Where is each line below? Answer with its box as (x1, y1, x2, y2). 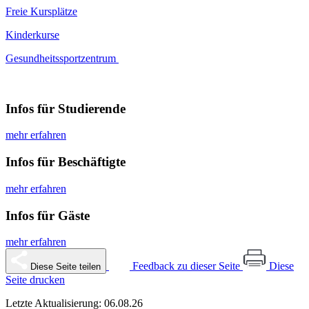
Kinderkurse (6, 28, 59, 41)
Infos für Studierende (6, 101, 126, 116)
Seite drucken (6, 274, 65, 286)
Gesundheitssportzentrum (6, 52, 119, 64)
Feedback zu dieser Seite (132, 260, 240, 272)
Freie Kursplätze (6, 5, 77, 17)
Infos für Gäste (6, 208, 90, 223)
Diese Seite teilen (30, 261, 101, 272)
